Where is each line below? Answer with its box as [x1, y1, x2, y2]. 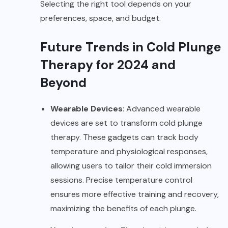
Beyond [40, 74, 87, 91]
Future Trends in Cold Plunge [40, 38, 221, 55]
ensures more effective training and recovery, [50, 188, 219, 199]
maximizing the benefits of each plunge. [50, 203, 196, 214]
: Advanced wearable [123, 103, 201, 114]
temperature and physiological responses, [50, 146, 208, 157]
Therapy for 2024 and [40, 56, 176, 73]
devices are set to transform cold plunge [50, 117, 203, 128]
